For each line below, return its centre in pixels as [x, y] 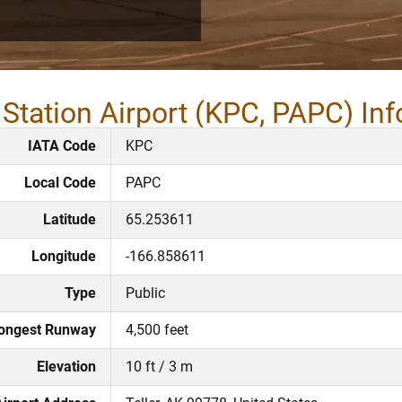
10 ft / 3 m [159, 366]
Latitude [70, 219]
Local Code [60, 182]
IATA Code [62, 145]
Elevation [66, 366]
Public [145, 293]
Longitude [64, 256]
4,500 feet [157, 329]
